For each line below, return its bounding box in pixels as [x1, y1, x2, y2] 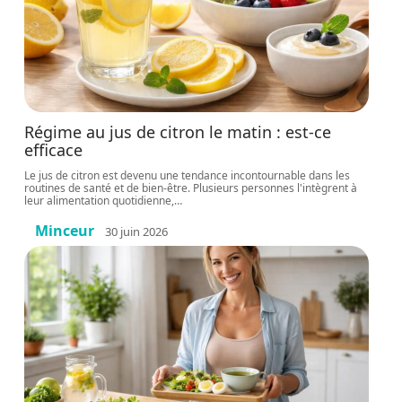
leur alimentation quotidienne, [24, 193, 175, 208]
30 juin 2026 [105, 223, 169, 240]
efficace [24, 139, 83, 161]
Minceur [35, 221, 95, 240]
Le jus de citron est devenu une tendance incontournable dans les [24, 168, 351, 183]
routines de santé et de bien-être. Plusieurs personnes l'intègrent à [24, 180, 358, 196]
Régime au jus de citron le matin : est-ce [24, 121, 332, 143]
